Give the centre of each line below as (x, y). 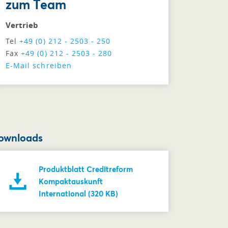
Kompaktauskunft (71, 181)
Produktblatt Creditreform (86, 169)
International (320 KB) (78, 193)
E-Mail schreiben (39, 65)
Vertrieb (22, 25)
